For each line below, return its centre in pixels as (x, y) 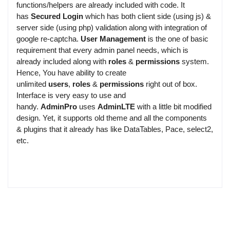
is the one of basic (177, 39)
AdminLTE (116, 107)
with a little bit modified (173, 107)
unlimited (32, 84)
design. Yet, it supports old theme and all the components (112, 118)
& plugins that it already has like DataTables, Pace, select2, (115, 129)
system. (194, 62)
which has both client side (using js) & (147, 16)
